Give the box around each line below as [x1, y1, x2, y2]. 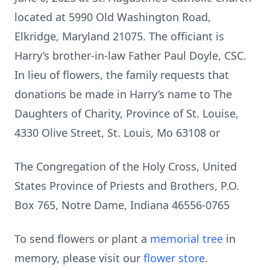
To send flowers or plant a [14, 231, 150, 246]
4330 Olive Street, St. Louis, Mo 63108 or [14, 125, 220, 140]
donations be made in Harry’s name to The [14, 87, 232, 101]
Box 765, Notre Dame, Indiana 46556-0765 [14, 198, 230, 212]
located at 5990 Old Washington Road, [14, 10, 211, 24]
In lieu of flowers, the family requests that [14, 67, 229, 82]
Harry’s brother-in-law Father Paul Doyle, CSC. [14, 48, 246, 63]
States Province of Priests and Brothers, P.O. [14, 178, 239, 193]
